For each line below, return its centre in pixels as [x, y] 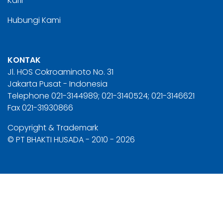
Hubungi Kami [34, 20]
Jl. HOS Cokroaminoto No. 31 [60, 72]
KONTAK [24, 60]
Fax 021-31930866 [40, 108]
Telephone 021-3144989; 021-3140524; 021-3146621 [101, 96]
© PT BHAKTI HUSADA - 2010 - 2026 [71, 139]
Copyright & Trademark [53, 127]
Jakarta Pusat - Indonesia [57, 84]
